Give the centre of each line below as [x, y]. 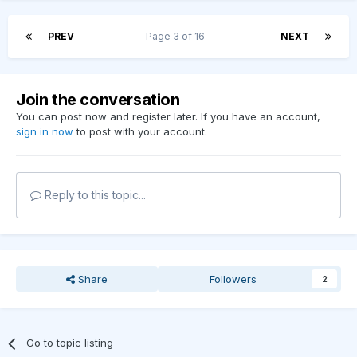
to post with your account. [140, 132]
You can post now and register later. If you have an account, [168, 117]
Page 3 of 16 [177, 37]
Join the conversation [98, 100]
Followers [233, 279]
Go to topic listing [70, 343]
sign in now [45, 132]
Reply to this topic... [94, 195]
